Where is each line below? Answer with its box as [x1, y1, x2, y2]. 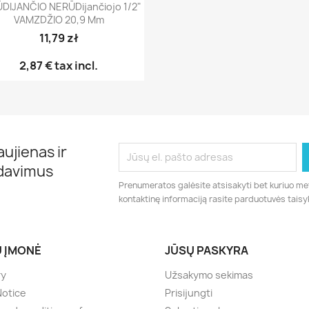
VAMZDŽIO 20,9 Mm [13, 13, 104, 27]
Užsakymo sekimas [165, 268, 253, 281]
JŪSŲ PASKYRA [165, 242, 248, 258]
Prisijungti [165, 286, 212, 299]
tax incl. [52, 58, 99, 74]
